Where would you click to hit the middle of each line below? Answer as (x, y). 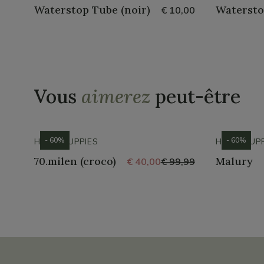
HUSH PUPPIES (66, 142)
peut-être (195, 96)
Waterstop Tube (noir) (92, 10)
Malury (234, 161)
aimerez (115, 96)
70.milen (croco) (75, 161)
